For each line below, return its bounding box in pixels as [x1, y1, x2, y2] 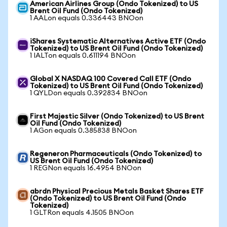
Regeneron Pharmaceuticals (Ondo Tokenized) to [30, 150, 202, 158]
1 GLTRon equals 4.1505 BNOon [30, 209, 134, 216]
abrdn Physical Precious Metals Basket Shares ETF [30, 188, 204, 195]
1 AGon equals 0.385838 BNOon [30, 127, 137, 134]
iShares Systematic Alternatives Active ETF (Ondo [30, 38, 206, 45]
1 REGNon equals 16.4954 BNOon [30, 165, 141, 172]
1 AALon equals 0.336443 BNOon [30, 15, 143, 22]
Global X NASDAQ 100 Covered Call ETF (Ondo [30, 75, 191, 83]
